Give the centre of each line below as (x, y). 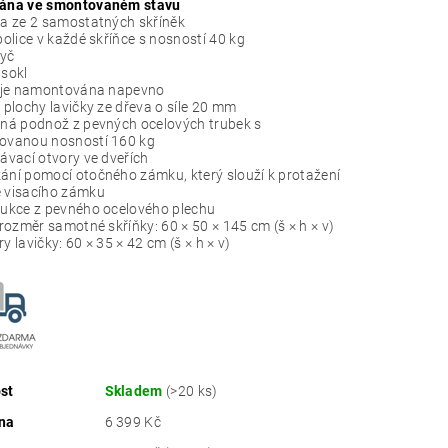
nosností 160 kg (103, 141)
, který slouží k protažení (262, 175)
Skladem (135, 391)
